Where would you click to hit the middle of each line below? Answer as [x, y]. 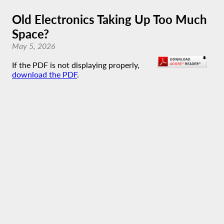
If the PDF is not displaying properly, [76, 65]
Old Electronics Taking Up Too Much [109, 19]
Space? [30, 34]
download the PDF [44, 74]
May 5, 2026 [34, 46]
